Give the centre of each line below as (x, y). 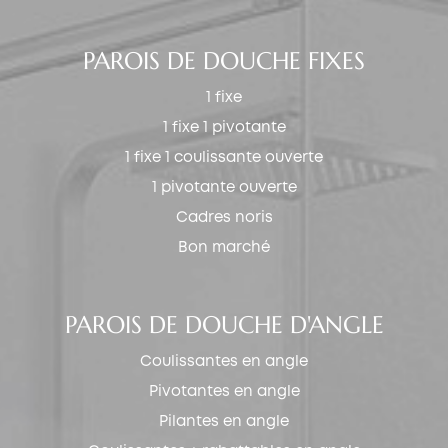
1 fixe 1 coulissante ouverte (224, 157)
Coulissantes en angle (224, 361)
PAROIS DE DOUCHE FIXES (224, 60)
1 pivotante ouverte (224, 187)
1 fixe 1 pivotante (224, 127)
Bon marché (224, 247)
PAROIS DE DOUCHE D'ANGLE (224, 324)
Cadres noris (224, 217)
